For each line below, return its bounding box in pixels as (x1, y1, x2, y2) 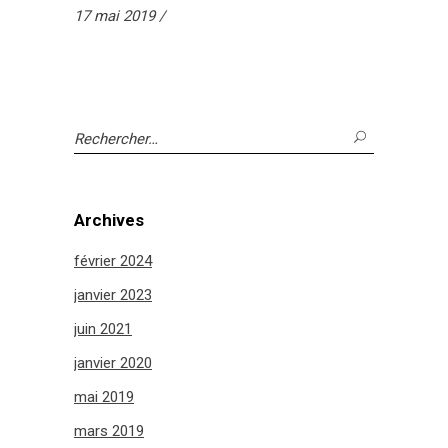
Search (74, 127, 120, 146)
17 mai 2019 (74, 7, 159, 26)
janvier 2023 (74, 286, 152, 305)
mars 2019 (74, 422, 144, 441)
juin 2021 (74, 320, 132, 339)
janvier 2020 (74, 354, 152, 373)
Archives (74, 210, 144, 231)
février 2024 (74, 252, 152, 271)
